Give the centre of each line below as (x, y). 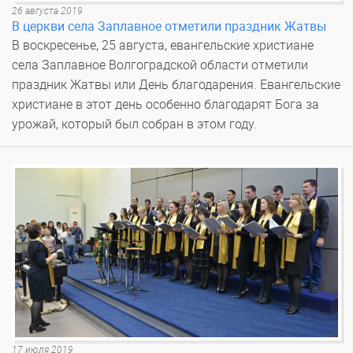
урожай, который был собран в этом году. (134, 124)
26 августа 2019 (47, 11)
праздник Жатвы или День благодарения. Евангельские (176, 85)
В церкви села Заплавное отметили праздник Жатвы (169, 27)
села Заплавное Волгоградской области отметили (160, 65)
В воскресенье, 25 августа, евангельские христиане (163, 46)
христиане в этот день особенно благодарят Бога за (165, 105)
